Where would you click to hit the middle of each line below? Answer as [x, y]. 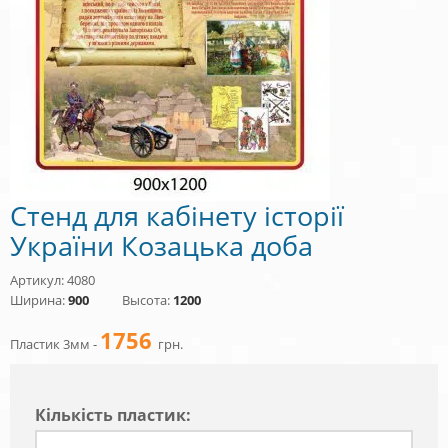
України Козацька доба [161, 245]
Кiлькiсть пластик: [113, 414]
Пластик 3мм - [55, 343]
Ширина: [39, 299]
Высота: [147, 299]
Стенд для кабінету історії [177, 215]
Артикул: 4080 [52, 279]
